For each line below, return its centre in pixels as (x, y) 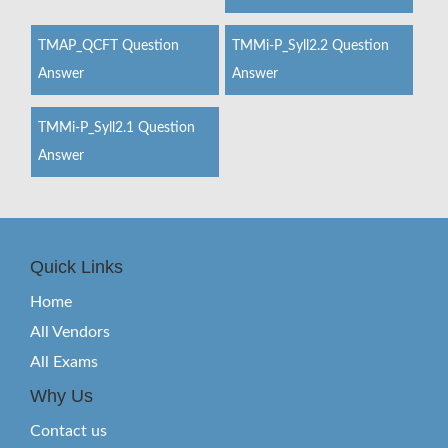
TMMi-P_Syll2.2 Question (310, 46)
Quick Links (76, 267)
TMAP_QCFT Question (108, 46)
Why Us (61, 396)
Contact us (68, 431)
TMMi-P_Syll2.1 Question (116, 128)
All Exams (64, 362)
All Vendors (70, 332)
